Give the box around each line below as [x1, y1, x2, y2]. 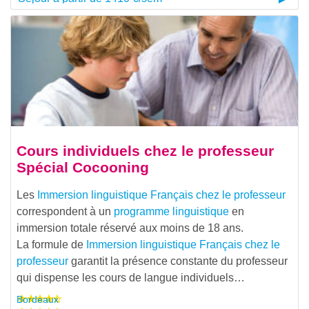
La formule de [17, 239, 86, 251]
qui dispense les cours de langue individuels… [17, 272, 245, 284]
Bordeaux [17, 293, 59, 305]
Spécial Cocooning [17, 159, 149, 176]
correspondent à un [17, 206, 114, 218]
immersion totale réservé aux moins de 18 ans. [17, 222, 243, 235]
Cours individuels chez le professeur [17, 143, 274, 159]
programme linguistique [114, 206, 229, 218]
